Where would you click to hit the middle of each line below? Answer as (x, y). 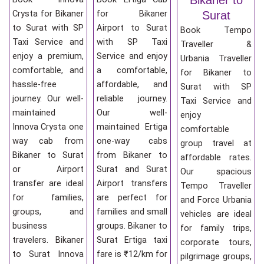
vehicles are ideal (216, 214)
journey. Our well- (48, 98)
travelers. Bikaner (48, 240)
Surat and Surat (132, 169)
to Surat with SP (48, 27)
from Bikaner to (132, 155)
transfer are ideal (48, 183)
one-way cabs (132, 141)
